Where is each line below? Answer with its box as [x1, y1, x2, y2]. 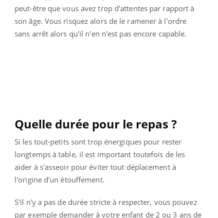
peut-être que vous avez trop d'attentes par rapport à [15, 3, 195, 13]
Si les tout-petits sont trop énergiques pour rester [15, 136, 182, 146]
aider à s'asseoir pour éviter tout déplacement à [15, 162, 176, 172]
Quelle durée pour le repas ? [15, 115, 177, 132]
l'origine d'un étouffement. [15, 174, 105, 184]
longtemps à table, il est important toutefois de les [15, 149, 185, 159]
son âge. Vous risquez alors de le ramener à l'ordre [15, 16, 187, 26]
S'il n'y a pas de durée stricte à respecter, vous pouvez [15, 197, 197, 207]
